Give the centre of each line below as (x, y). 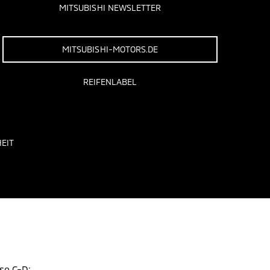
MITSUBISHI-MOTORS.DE (110, 49)
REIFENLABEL (110, 81)
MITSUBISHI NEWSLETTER (110, 7)
